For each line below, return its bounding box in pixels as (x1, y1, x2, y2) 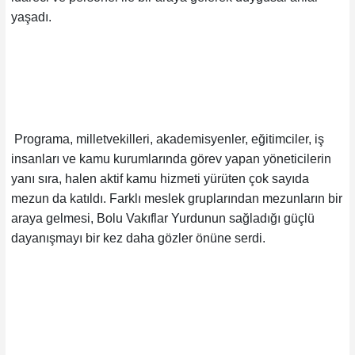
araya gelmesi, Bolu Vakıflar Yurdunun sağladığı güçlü (10, 211, 315, 225)
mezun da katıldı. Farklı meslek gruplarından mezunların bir (10, 191, 342, 205)
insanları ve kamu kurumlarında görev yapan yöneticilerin (10, 151, 331, 166)
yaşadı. (10, 10, 52, 24)
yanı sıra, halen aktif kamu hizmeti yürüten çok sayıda (10, 171, 309, 185)
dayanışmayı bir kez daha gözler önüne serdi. (10, 231, 265, 245)
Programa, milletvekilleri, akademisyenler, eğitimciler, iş (10, 132, 324, 146)
